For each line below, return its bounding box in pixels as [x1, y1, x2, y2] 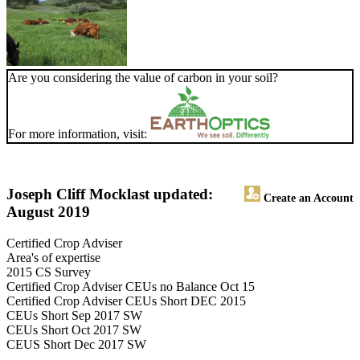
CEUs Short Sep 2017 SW [6, 309, 142, 323]
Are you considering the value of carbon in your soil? [8, 71, 278, 85]
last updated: [127, 186, 213, 203]
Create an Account [260, 191, 354, 205]
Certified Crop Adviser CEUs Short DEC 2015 [6, 294, 246, 309]
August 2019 [6, 203, 90, 221]
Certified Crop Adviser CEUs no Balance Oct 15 [6, 280, 255, 294]
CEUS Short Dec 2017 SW [6, 337, 146, 352]
